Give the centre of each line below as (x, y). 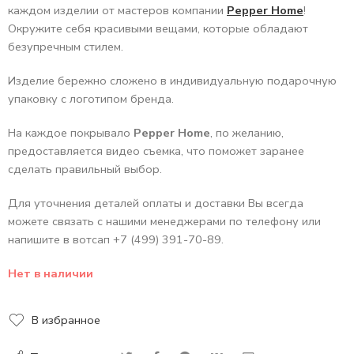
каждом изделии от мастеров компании (117, 10)
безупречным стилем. (66, 47)
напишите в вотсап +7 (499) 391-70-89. (116, 239)
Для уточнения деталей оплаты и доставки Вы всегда (156, 203)
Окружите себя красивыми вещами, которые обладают (158, 28)
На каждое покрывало (71, 132)
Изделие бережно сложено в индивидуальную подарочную (172, 80)
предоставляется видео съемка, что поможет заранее (156, 151)
